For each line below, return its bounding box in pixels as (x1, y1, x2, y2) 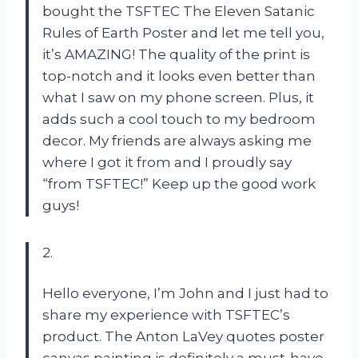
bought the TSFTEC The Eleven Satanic (42, 2, 315, 19)
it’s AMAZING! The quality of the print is (42, 46, 310, 62)
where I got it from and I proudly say (42, 153, 292, 170)
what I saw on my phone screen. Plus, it (42, 89, 314, 105)
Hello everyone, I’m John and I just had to (42, 284, 328, 301)
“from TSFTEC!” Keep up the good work (42, 175, 316, 192)
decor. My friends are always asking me (42, 132, 312, 149)
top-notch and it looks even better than (42, 67, 316, 84)
